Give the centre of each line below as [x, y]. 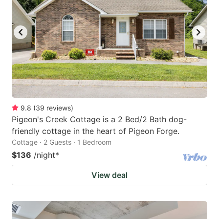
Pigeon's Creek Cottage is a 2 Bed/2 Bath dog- [99, 119]
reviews [59, 108]
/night [44, 155]
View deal [109, 175]
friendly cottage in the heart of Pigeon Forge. [96, 131]
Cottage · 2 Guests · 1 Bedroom [62, 142]
